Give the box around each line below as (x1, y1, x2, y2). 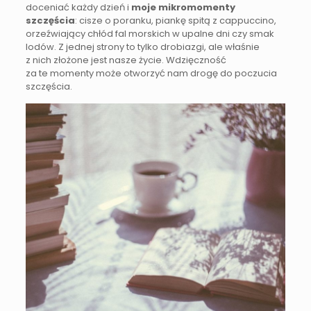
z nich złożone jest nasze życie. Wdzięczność (25, 53, 226, 67)
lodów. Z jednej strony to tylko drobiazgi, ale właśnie (25, 40, 260, 54)
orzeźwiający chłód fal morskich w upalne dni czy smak (25, 27, 274, 41)
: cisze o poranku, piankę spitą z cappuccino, (74, 14, 276, 28)
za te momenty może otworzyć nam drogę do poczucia (25, 67, 277, 81)
